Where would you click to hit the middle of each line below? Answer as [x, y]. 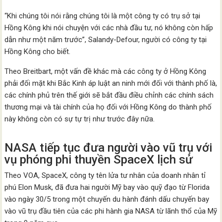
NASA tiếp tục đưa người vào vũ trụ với [109, 148]
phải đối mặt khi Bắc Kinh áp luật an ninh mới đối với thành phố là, [111, 83]
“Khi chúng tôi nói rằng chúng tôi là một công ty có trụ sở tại [103, 16]
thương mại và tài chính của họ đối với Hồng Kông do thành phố [108, 107]
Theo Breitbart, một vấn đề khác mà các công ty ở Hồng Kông [106, 71]
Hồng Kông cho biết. [38, 52]
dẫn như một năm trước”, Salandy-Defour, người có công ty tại [106, 40]
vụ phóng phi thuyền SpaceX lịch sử [99, 160]
